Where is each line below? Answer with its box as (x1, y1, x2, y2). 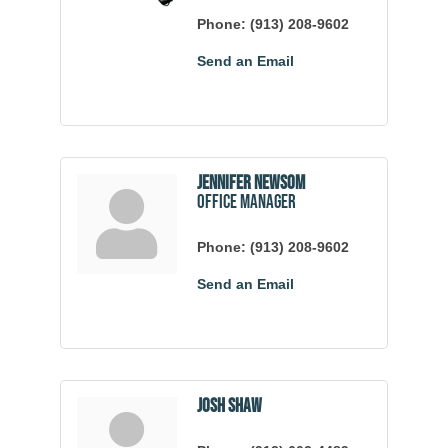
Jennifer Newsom (196, 172, 305, 196)
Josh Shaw (196, 395, 262, 419)
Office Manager (196, 191, 296, 215)
